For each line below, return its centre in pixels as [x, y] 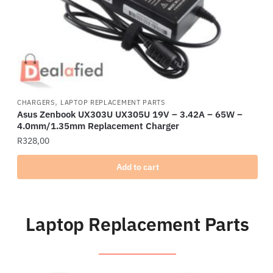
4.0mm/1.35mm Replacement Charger [98, 126]
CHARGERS [36, 103]
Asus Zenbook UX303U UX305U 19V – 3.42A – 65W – [130, 115]
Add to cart [137, 167]
